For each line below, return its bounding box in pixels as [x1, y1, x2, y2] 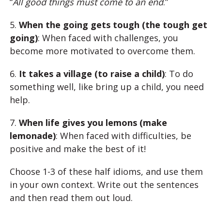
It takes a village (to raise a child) [19, 68, 165, 80]
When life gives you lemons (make [19, 117, 167, 129]
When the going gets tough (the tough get [19, 19, 207, 31]
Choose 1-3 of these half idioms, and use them [10, 166, 203, 178]
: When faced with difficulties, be [56, 130, 191, 142]
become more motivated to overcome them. [10, 45, 195, 57]
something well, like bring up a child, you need [10, 81, 204, 93]
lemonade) [10, 130, 56, 142]
